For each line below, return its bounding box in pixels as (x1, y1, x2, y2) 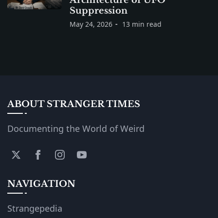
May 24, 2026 (70, 19, 112, 29)
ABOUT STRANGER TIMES (7, 98, 140, 109)
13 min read (122, 19, 162, 29)
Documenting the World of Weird (7, 122, 145, 134)
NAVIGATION (7, 178, 75, 189)
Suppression (70, 5, 127, 16)
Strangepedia (7, 202, 62, 214)
